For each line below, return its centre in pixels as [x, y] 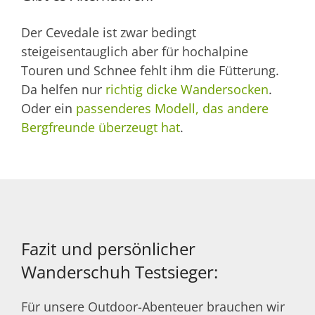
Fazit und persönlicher [108, 249]
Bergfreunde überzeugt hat [101, 128]
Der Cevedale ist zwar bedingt [109, 33]
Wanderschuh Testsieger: [120, 272]
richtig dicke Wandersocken [187, 90]
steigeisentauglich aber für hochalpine [135, 52]
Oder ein [49, 109]
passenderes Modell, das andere [172, 109]
